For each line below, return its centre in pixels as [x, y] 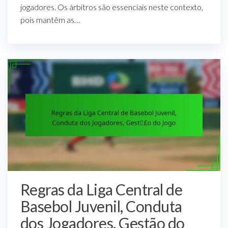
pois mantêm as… [50, 20]
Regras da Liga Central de [101, 189]
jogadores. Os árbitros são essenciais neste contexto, [112, 7]
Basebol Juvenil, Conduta [101, 206]
